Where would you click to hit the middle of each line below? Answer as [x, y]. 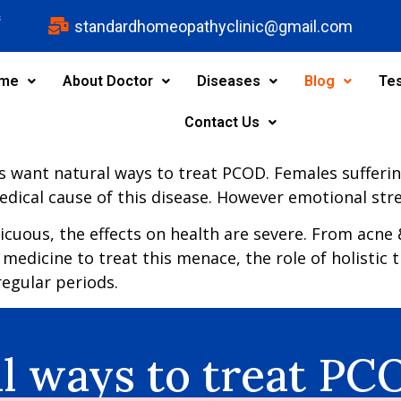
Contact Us [222, 122]
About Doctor [107, 81]
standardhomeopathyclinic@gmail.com [214, 26]
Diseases [228, 81]
